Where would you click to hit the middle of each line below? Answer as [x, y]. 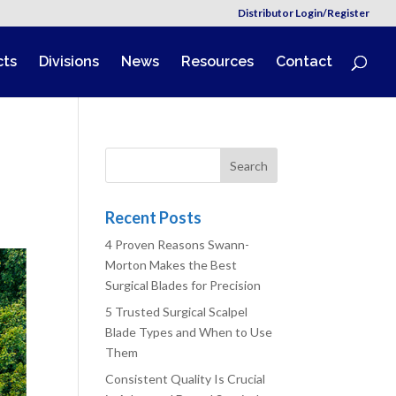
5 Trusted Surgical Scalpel [177, 312]
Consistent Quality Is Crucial [186, 379]
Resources [217, 61]
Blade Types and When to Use [189, 332]
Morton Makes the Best [171, 265]
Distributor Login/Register [304, 13]
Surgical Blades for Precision [183, 285]
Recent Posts [154, 217]
